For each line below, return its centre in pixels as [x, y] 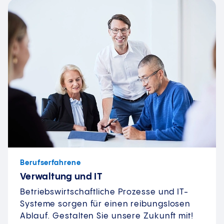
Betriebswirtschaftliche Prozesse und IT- [104, 192]
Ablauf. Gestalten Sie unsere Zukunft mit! [107, 216]
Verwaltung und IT [61, 177]
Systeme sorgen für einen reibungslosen [105, 204]
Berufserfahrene [50, 163]
